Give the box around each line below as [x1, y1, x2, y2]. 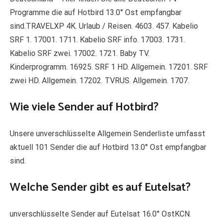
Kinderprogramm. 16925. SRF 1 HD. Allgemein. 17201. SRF [10, 62, 208, 72]
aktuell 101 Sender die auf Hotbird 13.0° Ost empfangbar [10, 143, 206, 152]
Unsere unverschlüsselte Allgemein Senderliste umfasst [10, 129, 205, 139]
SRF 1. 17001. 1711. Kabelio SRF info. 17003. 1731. [10, 35, 185, 45]
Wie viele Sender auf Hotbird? [10, 98, 159, 117]
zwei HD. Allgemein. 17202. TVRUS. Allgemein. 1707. [10, 76, 189, 86]
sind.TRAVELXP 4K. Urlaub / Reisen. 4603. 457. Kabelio [10, 21, 198, 31]
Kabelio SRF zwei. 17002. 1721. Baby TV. [10, 49, 149, 58]
